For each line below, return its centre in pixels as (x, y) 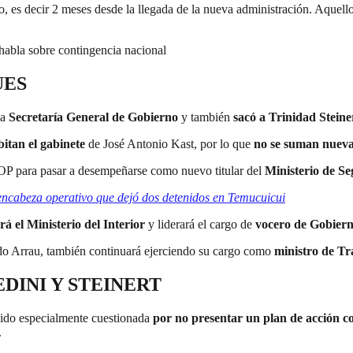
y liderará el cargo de (200, 224)
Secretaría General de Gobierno (93, 117)
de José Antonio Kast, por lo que (169, 143)
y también (206, 117)
